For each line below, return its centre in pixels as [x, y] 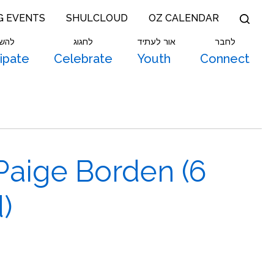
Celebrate [83, 59]
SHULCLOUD [97, 18]
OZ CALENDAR [184, 18]
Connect [225, 59]
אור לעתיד [156, 42]
